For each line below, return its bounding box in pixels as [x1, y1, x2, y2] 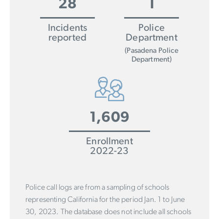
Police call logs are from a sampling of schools [25, 183, 170, 192]
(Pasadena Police [125, 47, 178, 55]
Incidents [47, 23, 88, 33]
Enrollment [86, 136, 133, 147]
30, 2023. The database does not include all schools [25, 208, 192, 216]
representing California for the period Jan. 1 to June [25, 196, 185, 204]
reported [48, 33, 87, 43]
